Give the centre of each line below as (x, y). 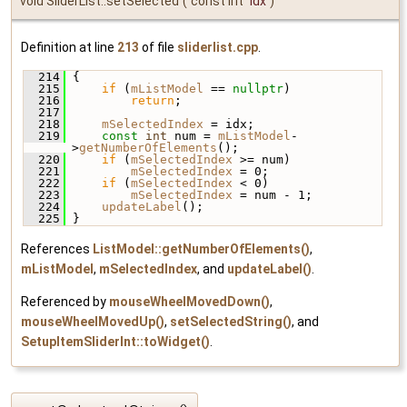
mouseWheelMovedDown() (189, 302)
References (57, 249)
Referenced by (65, 302)
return (153, 101)
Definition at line (69, 48)
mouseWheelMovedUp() (93, 322)
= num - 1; (273, 195)
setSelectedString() (231, 322)
